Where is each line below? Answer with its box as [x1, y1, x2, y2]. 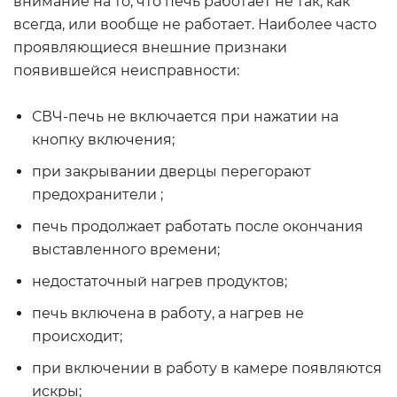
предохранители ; [32, 186, 163, 203]
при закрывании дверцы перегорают [32, 163, 311, 180]
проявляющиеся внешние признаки [13, 39, 287, 56]
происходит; [32, 328, 122, 345]
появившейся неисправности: [13, 62, 239, 79]
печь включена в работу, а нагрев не [32, 305, 304, 322]
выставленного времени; [32, 241, 220, 258]
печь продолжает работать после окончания [32, 218, 363, 235]
